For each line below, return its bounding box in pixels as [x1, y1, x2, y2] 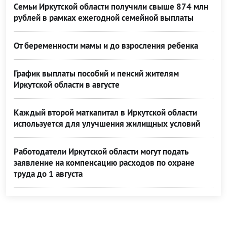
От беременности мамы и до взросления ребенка [14, 40, 198, 52]
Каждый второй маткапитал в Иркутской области [14, 107, 197, 119]
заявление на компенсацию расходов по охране [14, 157, 195, 169]
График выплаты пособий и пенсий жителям [14, 68, 179, 80]
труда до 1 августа [14, 168, 83, 180]
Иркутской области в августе [14, 79, 120, 91]
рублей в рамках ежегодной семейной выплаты [14, 12, 194, 24]
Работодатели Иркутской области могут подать [14, 146, 188, 158]
